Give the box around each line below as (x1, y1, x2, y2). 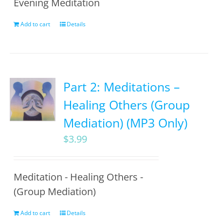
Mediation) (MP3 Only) (63, 114, 188, 131)
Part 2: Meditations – (63, 78, 181, 95)
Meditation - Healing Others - (14, 170, 144, 183)
